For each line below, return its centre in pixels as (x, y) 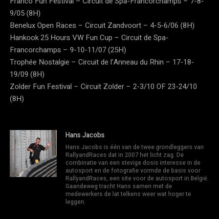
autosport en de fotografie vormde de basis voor (133, 170)
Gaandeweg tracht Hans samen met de (119, 186)
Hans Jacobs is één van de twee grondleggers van (135, 147)
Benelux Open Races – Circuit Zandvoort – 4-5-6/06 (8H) (102, 25)
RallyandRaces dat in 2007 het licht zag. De (125, 155)
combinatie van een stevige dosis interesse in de (133, 163)
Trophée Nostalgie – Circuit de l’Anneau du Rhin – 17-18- (102, 62)
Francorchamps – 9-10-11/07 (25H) (68, 50)
